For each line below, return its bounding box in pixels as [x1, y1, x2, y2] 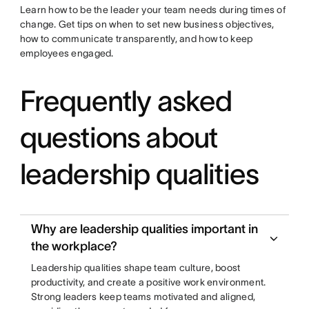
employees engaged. [19, 48, 114, 59]
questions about [19, 121, 218, 154]
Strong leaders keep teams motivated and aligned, [30, 291, 256, 303]
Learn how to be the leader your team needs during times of [19, 4, 286, 16]
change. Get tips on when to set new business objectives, [19, 19, 275, 30]
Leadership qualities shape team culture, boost [30, 262, 241, 274]
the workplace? [30, 239, 117, 254]
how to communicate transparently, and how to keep [19, 33, 253, 45]
